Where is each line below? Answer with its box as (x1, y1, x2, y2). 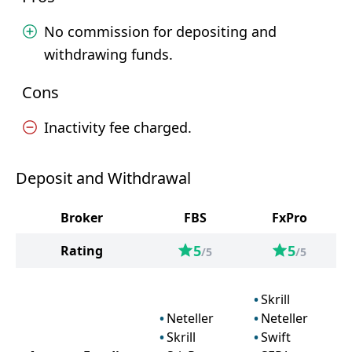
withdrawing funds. (44, 45, 173, 64)
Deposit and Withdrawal (16, 167, 191, 189)
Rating (60, 242, 103, 259)
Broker (60, 209, 103, 226)
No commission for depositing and (44, 22, 277, 41)
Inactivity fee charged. (44, 118, 192, 137)
